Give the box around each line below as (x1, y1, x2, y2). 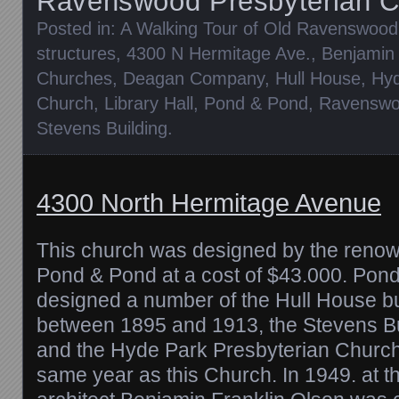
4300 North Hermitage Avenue (37, 187, 381, 217)
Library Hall (104, 93, 193, 113)
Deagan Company (123, 68, 265, 88)
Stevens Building (37, 118, 167, 138)
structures (37, 43, 116, 63)
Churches (37, 68, 112, 88)
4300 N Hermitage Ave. (126, 43, 311, 63)
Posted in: (37, 18, 120, 38)
